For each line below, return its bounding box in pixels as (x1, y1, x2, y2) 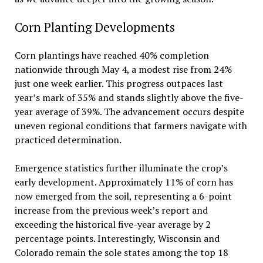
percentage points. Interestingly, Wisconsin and (14, 231, 220, 245)
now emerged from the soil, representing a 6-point (14, 189, 232, 203)
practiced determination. (14, 133, 122, 146)
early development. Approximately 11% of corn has (14, 175, 233, 188)
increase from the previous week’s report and (14, 203, 208, 217)
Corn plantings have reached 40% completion (14, 48, 209, 62)
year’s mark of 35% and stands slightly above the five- (14, 90, 244, 104)
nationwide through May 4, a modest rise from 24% (14, 62, 232, 76)
